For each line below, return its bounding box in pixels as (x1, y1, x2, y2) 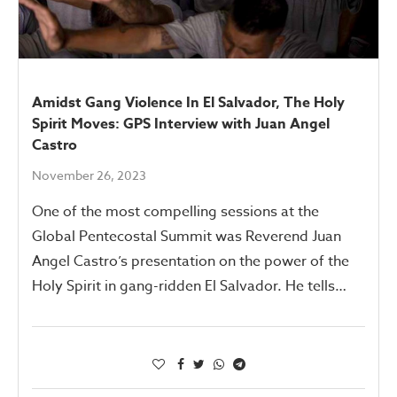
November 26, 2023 (32, 166, 146, 183)
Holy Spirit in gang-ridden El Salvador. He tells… (32, 275, 346, 297)
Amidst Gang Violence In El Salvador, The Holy (32, 91, 345, 113)
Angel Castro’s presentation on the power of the (32, 250, 349, 272)
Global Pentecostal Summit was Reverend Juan (32, 225, 341, 247)
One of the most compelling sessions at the (32, 200, 319, 222)
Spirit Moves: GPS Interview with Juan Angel (32, 113, 330, 135)
